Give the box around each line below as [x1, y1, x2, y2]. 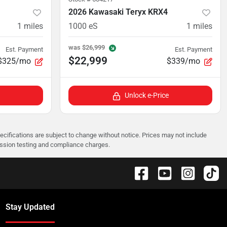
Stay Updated [5, 202, 55, 212]
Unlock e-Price [124, 91, 169, 100]
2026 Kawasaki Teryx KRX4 [68, 7, 168, 17]
